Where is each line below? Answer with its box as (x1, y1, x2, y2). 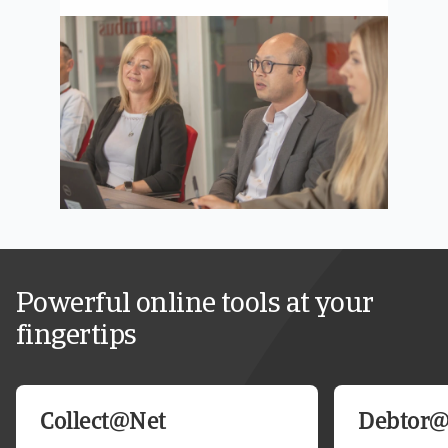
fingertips (16, 323, 137, 351)
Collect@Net (40, 411, 166, 435)
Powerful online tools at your (16, 291, 374, 319)
